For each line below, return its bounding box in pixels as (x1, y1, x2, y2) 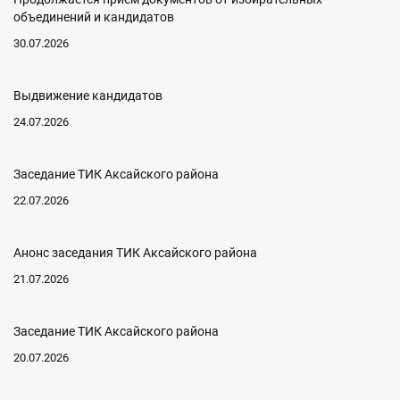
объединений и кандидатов (13, 10, 174, 25)
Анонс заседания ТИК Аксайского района (13, 246, 257, 261)
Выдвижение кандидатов (13, 88, 162, 104)
